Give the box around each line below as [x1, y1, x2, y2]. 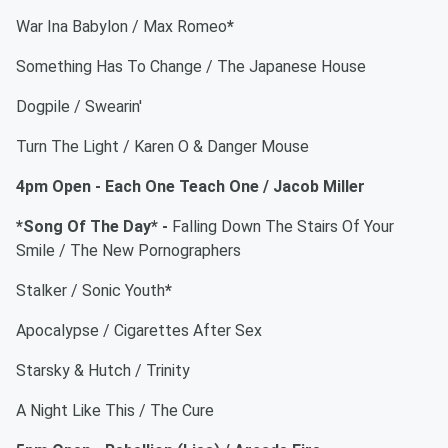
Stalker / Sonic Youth [16, 281, 165, 300]
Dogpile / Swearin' [16, 97, 142, 116]
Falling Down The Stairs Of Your [172, 217, 394, 236]
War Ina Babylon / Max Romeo [16, 17, 227, 36]
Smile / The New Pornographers [16, 241, 241, 260]
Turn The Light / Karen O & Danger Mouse [16, 137, 309, 156]
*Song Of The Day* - [16, 217, 172, 236]
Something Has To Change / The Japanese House [16, 57, 366, 76]
